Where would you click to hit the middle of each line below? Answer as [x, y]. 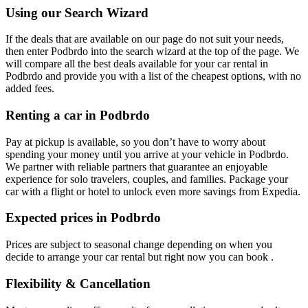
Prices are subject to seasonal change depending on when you [139, 245]
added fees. [30, 89]
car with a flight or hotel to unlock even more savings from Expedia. [153, 191]
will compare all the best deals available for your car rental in [137, 64]
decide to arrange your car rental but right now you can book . [140, 257]
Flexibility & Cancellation [78, 283]
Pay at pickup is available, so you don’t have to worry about [135, 142]
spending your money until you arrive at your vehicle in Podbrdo [146, 154]
